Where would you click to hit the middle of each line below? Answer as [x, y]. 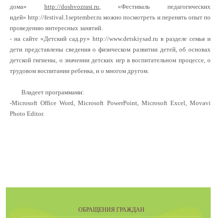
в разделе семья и [184, 39]
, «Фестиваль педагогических [155, 7]
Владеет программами [46, 92]
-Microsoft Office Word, [44, 103]
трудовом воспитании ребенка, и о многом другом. [79, 71]
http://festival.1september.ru [65, 17]
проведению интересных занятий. [56, 28]
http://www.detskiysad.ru [125, 39]
